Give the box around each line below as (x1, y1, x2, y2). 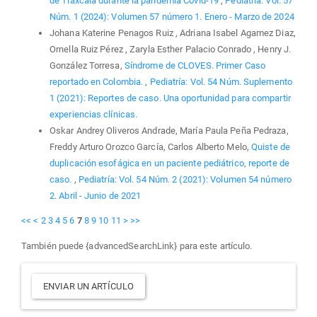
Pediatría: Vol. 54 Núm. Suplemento (149, 76, 292, 88)
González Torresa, (50, 60, 125, 71)
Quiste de (251, 142, 290, 153)
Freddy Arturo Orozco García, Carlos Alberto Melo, (50, 142, 252, 153)
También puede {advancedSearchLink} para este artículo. (21, 240, 253, 251)
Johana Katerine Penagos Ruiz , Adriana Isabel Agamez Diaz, (50, 28, 296, 39)
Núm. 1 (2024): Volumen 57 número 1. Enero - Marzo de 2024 (50, 11, 294, 23)
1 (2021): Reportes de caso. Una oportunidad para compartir (50, 93, 291, 104)
